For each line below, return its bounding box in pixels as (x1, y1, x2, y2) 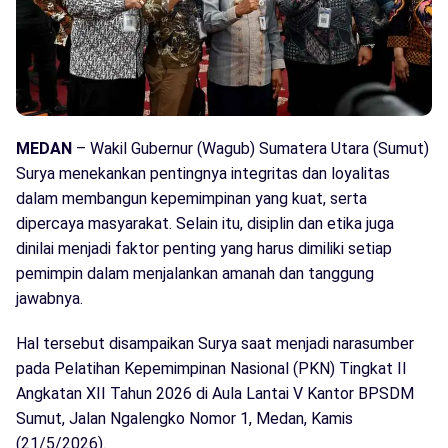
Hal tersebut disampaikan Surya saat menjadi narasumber (16, 334, 414, 354)
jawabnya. (16, 289, 83, 309)
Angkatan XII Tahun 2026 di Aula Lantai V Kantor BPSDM (16, 384, 414, 404)
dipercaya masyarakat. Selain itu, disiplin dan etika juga (16, 214, 394, 234)
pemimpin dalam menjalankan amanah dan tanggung (16, 264, 374, 284)
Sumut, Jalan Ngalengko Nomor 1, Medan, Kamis (16, 409, 353, 429)
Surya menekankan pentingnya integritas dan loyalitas (16, 164, 390, 184)
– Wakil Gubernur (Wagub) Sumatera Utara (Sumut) (72, 139, 429, 159)
